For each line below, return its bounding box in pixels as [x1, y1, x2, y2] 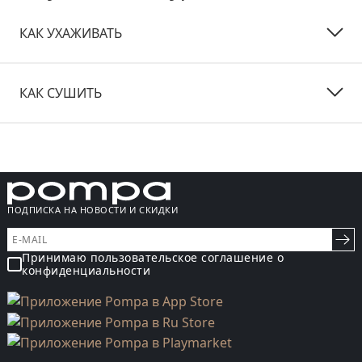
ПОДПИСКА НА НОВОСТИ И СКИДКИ [7, 204, 179, 217]
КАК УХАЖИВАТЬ [19, 24, 122, 43]
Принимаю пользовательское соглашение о [22, 250, 284, 266]
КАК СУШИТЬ [19, 84, 102, 103]
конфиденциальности [22, 263, 150, 279]
